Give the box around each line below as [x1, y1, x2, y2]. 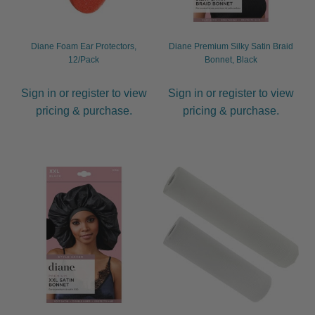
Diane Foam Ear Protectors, [31, 41, 137, 52]
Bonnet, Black [204, 55, 257, 65]
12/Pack [68, 55, 100, 65]
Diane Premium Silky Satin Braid [168, 41, 293, 52]
